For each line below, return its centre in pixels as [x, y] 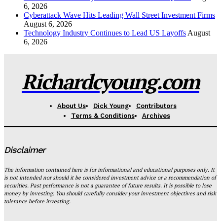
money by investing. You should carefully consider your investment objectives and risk [110, 193]
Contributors [156, 106]
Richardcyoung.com [110, 81]
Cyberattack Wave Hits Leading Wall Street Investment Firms [119, 15]
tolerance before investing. [37, 201]
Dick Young [111, 106]
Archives [156, 115]
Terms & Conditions [103, 115]
